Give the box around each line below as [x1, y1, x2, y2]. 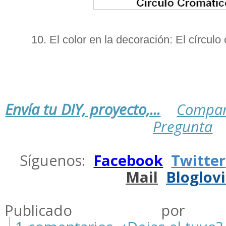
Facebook [93, 150, 163, 171]
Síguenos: [20, 150, 94, 171]
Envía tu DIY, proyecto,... [5, 99, 161, 120]
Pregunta [153, 116, 213, 137]
